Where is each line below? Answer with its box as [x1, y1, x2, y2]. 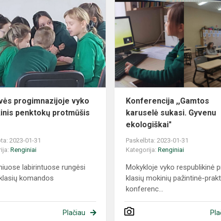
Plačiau [62, 209, 85, 217]
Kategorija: [126, 146, 158, 154]
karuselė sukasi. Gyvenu [126, 108, 217, 118]
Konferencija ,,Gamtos [126, 96, 210, 106]
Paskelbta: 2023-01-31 [126, 137, 189, 145]
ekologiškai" [126, 120, 172, 130]
